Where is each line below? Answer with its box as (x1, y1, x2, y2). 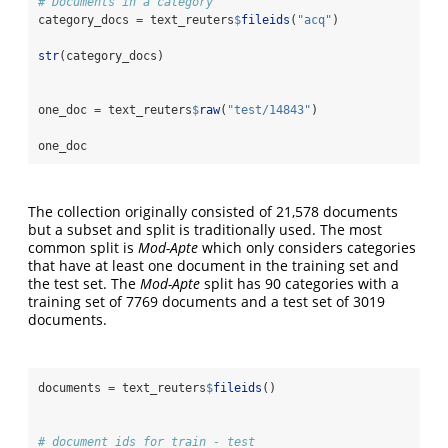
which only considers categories (198, 237, 416, 257)
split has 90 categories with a (200, 273, 399, 293)
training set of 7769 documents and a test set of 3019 (28, 291, 385, 311)
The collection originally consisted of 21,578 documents (28, 201, 398, 221)
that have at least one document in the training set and (28, 255, 399, 275)
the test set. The (28, 273, 140, 293)
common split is (28, 237, 138, 257)
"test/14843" (227, 102, 311, 117)
